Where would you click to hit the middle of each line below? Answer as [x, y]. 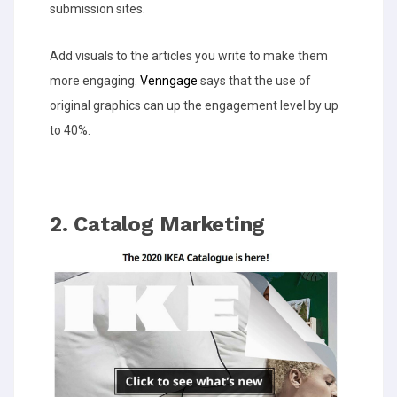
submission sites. [97, 9]
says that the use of [254, 81]
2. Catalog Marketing [157, 224]
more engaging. [95, 81]
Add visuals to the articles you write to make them [189, 56]
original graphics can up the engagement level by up [194, 105]
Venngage [169, 81]
